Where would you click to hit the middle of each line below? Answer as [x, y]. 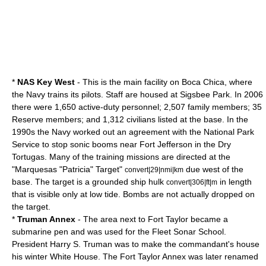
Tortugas [28, 157]
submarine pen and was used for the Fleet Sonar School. [119, 232]
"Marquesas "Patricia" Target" [68, 169]
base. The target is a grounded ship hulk [89, 182]
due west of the [213, 169]
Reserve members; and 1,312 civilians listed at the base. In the [130, 119]
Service [26, 144]
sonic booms [94, 144]
